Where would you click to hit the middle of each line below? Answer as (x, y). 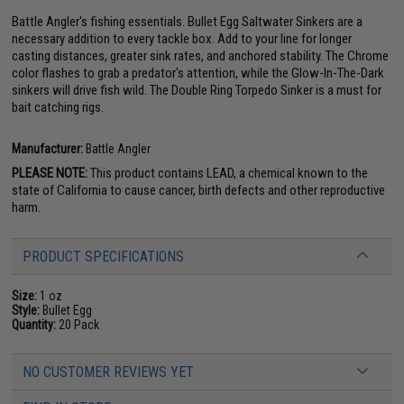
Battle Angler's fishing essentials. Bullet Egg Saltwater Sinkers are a (188, 21)
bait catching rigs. (58, 107)
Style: (26, 310)
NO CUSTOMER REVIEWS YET (109, 372)
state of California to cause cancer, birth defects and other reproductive (199, 190)
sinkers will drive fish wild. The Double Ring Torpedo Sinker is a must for (197, 90)
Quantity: (34, 324)
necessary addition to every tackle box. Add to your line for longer (182, 38)
